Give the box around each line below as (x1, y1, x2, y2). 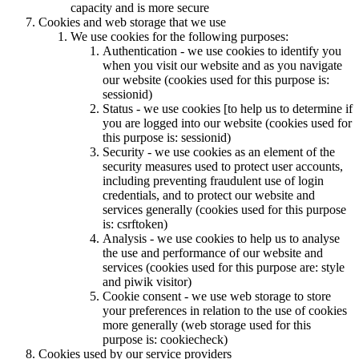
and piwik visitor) (103, 275, 192, 289)
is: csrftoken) (103, 217, 167, 232)
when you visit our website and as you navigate (103, 58, 342, 73)
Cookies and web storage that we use (38, 15, 226, 30)
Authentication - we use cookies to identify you (103, 44, 341, 58)
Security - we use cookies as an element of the (103, 145, 335, 159)
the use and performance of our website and (103, 246, 323, 260)
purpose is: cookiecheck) (103, 333, 228, 347)
